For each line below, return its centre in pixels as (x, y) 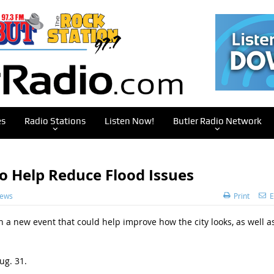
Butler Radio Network (217, 121)
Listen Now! (129, 121)
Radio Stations (55, 121)
